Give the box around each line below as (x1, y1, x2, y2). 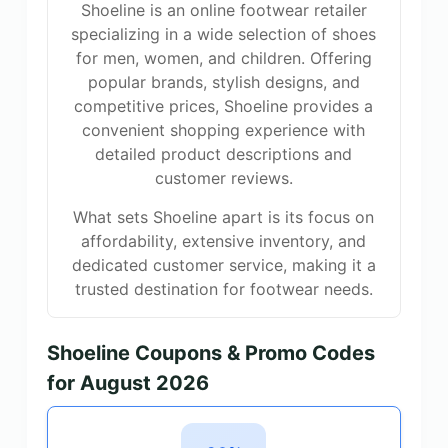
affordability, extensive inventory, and (81, 231, 367, 251)
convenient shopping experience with (82, 120, 366, 140)
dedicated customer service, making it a (71, 255, 376, 275)
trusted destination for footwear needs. (74, 279, 373, 299)
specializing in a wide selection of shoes (71, 24, 377, 44)
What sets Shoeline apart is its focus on (73, 207, 375, 227)
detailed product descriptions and (95, 144, 353, 164)
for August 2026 (46, 371, 209, 395)
